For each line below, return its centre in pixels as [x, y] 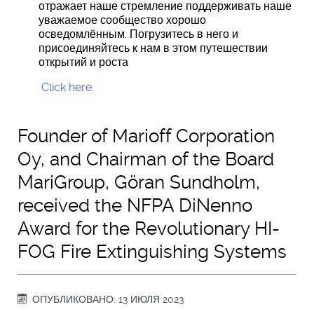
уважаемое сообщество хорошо [122, 20]
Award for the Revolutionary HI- [149, 228]
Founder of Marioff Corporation [146, 136]
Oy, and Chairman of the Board [146, 159]
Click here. [68, 87]
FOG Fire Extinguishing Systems [152, 251]
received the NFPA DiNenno [135, 205]
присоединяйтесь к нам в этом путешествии [153, 48]
